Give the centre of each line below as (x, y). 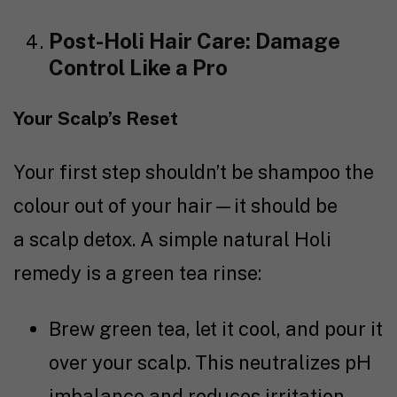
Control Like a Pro (138, 68)
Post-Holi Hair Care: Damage (195, 41)
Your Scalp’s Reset (96, 119)
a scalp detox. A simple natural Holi (172, 240)
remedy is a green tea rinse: (137, 273)
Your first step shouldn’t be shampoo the (194, 172)
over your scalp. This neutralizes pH (210, 363)
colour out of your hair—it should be (175, 206)
